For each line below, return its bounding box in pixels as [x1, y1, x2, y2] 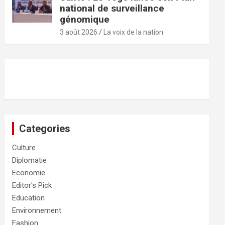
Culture [12, 143, 36, 153]
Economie [12, 168, 46, 178]
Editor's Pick [12, 181, 52, 190]
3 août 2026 [60, 28, 98, 37]
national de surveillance [60, 3, 165, 15]
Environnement [12, 206, 62, 215]
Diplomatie [12, 156, 47, 165]
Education [12, 193, 45, 203]
